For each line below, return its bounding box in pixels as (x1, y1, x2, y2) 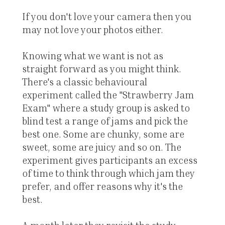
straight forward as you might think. (22, 63, 181, 75)
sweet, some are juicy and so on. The (22, 141, 181, 153)
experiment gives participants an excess (22, 154, 197, 166)
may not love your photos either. (22, 24, 163, 36)
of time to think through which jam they (22, 167, 195, 179)
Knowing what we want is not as (22, 50, 163, 62)
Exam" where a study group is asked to (22, 102, 190, 114)
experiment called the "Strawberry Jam (22, 89, 194, 101)
